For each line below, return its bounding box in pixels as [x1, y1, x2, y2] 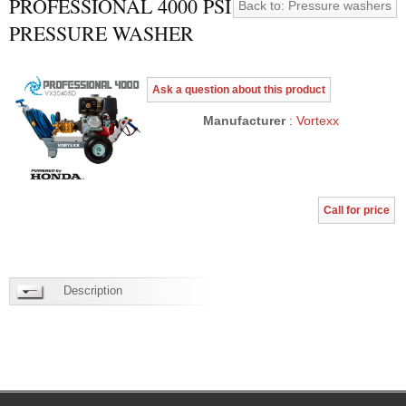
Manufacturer [202, 112, 285, 128]
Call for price [324, 203, 390, 217]
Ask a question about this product [151, 82, 325, 96]
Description [63, 283, 122, 297]
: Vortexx [285, 112, 339, 128]
